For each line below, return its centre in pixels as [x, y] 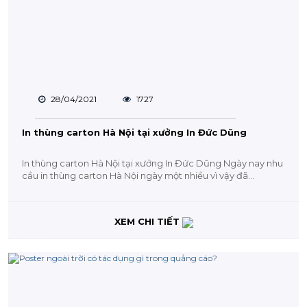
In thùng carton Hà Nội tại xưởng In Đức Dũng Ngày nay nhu [152, 163]
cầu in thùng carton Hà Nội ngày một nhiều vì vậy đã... [138, 175]
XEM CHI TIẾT [148, 222]
